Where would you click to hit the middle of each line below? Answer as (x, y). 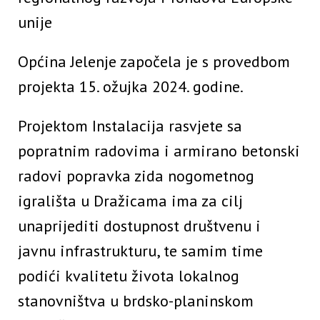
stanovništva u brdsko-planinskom (136, 301)
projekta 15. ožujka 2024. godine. (131, 87)
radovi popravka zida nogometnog (136, 176)
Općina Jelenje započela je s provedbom (154, 62)
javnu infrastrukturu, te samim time (140, 251)
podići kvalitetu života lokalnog (129, 276)
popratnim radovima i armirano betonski (159, 151)
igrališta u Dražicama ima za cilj (130, 201)
